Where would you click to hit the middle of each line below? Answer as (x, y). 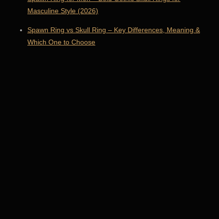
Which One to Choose (61, 42)
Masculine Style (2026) (63, 11)
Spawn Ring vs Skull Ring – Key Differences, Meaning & (114, 30)
